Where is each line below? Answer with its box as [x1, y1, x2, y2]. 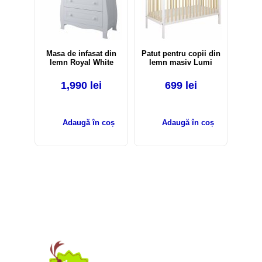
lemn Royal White [49, 58, 113, 67]
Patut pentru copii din [141, 49, 220, 58]
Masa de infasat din [46, 49, 116, 58]
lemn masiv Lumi [149, 58, 212, 67]
